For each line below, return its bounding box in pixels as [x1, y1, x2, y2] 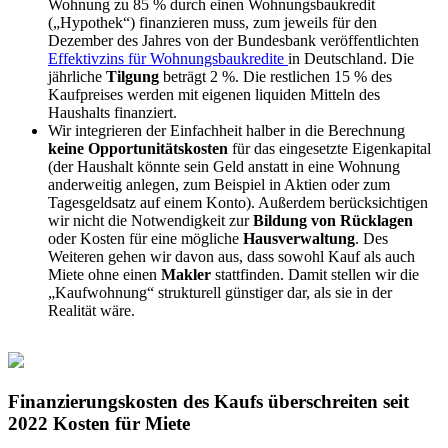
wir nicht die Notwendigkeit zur [48, 211, 253, 229]
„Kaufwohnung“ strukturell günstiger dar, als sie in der [48, 283, 392, 301]
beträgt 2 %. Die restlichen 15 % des [159, 67, 392, 85]
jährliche [48, 67, 106, 85]
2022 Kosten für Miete [8, 412, 190, 434]
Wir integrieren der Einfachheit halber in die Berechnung [48, 121, 405, 139]
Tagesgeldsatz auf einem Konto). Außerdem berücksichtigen [48, 193, 428, 211]
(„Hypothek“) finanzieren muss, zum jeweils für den [48, 13, 377, 31]
